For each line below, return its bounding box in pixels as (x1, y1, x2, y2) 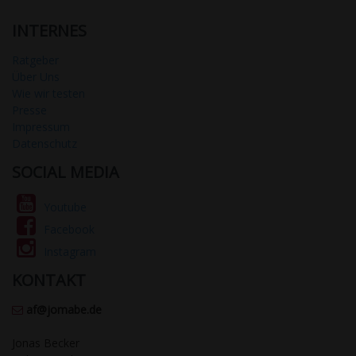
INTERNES (12, 20, 87, 42)
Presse (12, 103, 47, 118)
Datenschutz (12, 136, 77, 152)
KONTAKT (12, 269, 86, 292)
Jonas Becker (12, 335, 79, 351)
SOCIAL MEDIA (12, 161, 119, 184)
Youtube (44, 199, 87, 215)
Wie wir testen (12, 86, 85, 102)
